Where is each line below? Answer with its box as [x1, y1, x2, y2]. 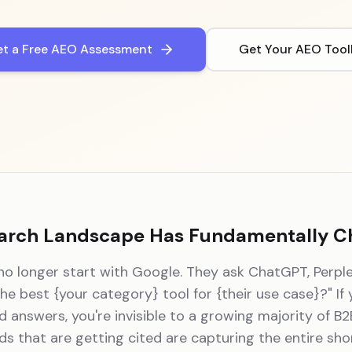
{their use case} [215, 284, 320, 303]
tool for [158, 284, 216, 303]
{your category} [53, 284, 159, 303]
